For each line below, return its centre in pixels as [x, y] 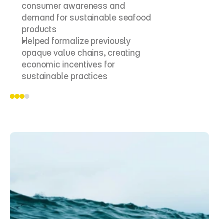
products [39, 29]
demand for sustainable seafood [86, 17]
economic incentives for [68, 64]
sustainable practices [65, 76]
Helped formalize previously [76, 41]
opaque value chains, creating [81, 53]
